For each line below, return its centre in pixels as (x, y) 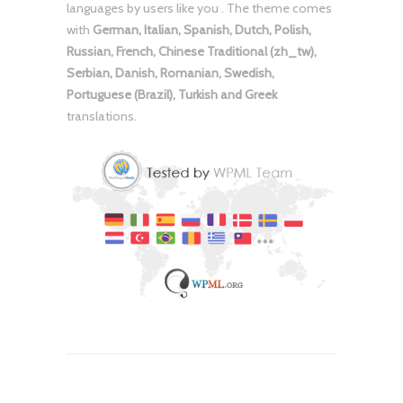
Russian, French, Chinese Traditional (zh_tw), (192, 52)
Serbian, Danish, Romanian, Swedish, (170, 73)
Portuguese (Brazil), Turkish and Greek (172, 95)
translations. (102, 116)
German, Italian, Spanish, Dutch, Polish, (202, 30)
